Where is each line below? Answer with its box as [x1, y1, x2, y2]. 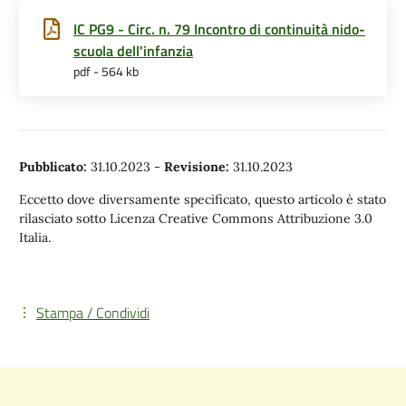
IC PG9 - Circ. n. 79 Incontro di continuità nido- [73, 18, 365, 40]
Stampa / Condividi [36, 302, 150, 324]
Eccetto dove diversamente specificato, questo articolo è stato [19, 191, 386, 208]
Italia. [19, 229, 51, 246]
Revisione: [164, 159, 229, 175]
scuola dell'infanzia [73, 40, 193, 62]
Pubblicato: [19, 159, 87, 175]
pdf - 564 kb [73, 62, 139, 81]
